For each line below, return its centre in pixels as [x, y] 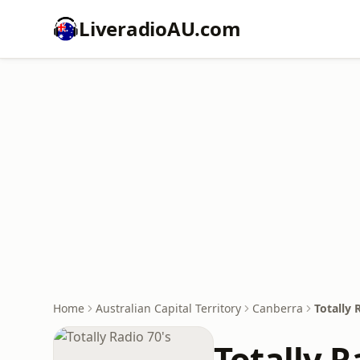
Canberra [278, 308]
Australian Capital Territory [168, 308]
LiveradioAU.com [160, 29]
